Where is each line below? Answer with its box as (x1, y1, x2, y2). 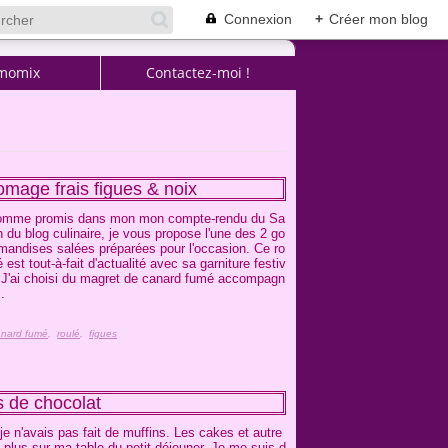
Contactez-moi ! (146, 63, 251, 82)
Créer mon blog (329, 11, 428, 27)
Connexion (224, 11, 292, 27)
